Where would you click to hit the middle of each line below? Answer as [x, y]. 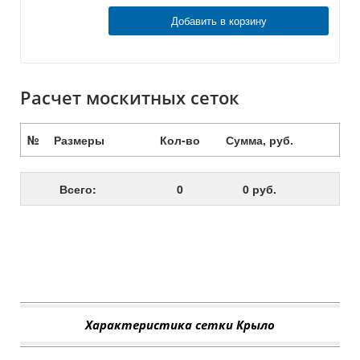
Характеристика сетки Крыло [180, 324]
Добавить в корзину [219, 20]
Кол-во [180, 139]
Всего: [78, 188]
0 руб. [259, 188]
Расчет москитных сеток [130, 97]
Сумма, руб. [259, 139]
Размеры [79, 139]
